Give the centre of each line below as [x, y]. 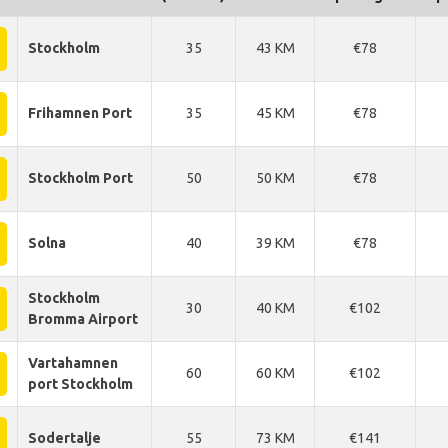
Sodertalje [64, 438]
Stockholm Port [80, 178]
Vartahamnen [73, 363]
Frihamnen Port [80, 113]
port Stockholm [80, 384]
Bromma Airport [83, 319]
